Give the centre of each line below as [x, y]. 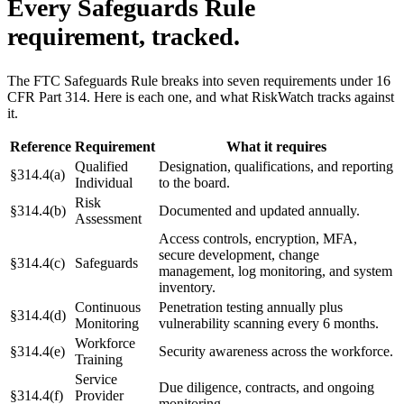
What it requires [276, 146]
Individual [104, 182]
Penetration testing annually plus [251, 307]
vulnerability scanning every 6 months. [269, 323]
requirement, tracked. [124, 37]
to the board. [194, 182]
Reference [41, 146]
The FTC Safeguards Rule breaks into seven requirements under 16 [199, 80]
